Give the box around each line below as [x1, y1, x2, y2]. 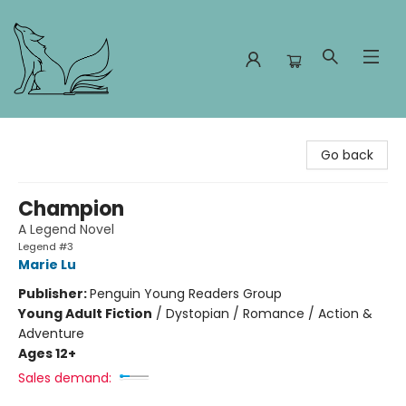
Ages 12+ [18, 344, 76, 362]
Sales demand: [18, 369, 111, 387]
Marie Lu [18, 256, 76, 274]
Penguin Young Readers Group [90, 285, 282, 303]
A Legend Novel [18, 220, 114, 238]
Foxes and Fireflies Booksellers [14, 126, 200, 144]
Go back [321, 146, 373, 164]
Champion [18, 195, 124, 223]
